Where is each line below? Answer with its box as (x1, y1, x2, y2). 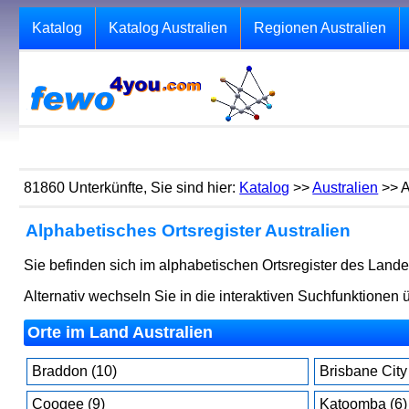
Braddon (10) (32, 363, 118, 379)
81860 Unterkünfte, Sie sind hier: (24, 180, 240, 195)
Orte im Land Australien (27, 323, 214, 341)
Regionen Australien (254, 20, 387, 36)
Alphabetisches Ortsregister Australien (26, 221, 351, 240)
